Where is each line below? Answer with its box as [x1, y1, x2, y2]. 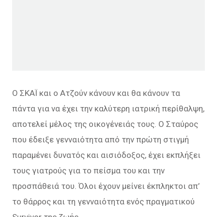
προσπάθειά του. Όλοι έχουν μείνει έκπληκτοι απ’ [12, 181, 200, 191]
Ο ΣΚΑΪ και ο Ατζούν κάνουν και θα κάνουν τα [12, 88, 180, 98]
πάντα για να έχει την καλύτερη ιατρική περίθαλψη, [12, 104, 204, 114]
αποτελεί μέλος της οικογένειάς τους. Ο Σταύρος [12, 119, 198, 129]
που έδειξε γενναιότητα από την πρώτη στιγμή [12, 135, 189, 145]
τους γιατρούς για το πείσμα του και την [12, 166, 165, 176]
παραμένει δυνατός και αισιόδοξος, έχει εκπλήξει [12, 150, 201, 160]
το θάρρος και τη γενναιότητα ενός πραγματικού [12, 197, 195, 207]
